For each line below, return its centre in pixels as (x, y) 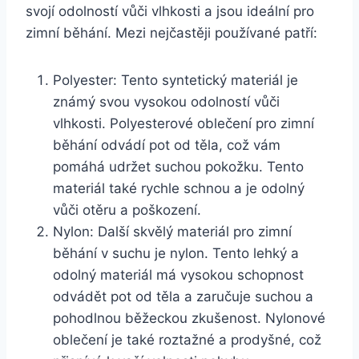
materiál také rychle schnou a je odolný (179, 188)
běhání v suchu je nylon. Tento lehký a (176, 253)
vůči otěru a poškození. (127, 210)
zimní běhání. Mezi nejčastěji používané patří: (171, 32)
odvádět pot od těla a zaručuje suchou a (183, 296)
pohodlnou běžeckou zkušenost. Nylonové (189, 318)
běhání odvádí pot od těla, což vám (167, 145)
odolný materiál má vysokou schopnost (178, 274)
